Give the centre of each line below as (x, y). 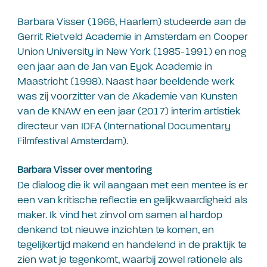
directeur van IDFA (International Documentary (124, 126)
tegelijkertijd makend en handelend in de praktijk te (132, 244)
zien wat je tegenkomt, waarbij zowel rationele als (130, 259)
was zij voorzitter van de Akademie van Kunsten (128, 97)
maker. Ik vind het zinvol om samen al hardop (120, 215)
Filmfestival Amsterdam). (73, 141)
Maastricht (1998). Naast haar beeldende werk (126, 82)
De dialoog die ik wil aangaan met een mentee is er (133, 185)
